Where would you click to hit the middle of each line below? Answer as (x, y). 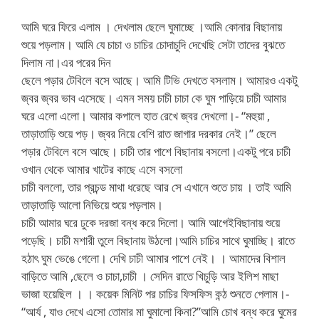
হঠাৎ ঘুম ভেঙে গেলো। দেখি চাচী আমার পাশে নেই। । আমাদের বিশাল (153, 258)
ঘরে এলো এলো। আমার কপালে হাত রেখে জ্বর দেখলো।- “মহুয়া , (146, 116)
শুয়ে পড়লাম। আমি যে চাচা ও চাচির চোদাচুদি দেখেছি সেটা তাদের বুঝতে (153, 45)
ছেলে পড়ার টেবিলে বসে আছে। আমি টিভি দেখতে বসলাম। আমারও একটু (159, 80)
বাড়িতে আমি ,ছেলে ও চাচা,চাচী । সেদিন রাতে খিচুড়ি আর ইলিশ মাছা (150, 276)
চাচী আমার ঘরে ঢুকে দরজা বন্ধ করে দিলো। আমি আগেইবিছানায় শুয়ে (151, 223)
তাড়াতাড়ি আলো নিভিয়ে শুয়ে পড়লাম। (92, 205)
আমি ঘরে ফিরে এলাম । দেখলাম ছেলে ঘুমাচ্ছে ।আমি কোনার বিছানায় (152, 27)
